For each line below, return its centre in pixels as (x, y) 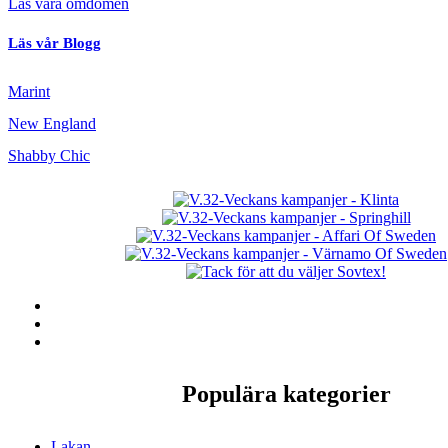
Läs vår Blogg (54, 43)
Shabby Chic (49, 156)
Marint (29, 92)
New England (52, 124)
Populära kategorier (286, 394)
